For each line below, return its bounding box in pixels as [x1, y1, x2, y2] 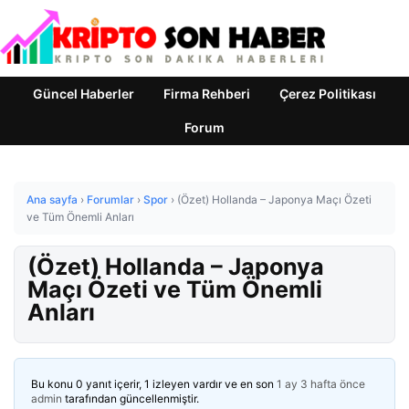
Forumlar [87, 193, 134, 206]
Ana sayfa [26, 193, 78, 206]
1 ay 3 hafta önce [277, 377, 365, 391]
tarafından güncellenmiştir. [62, 392, 199, 405]
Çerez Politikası [279, 86, 376, 101]
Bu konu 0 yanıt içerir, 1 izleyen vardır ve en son [31, 377, 277, 391]
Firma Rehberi [163, 86, 250, 101]
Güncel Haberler [33, 86, 134, 101]
